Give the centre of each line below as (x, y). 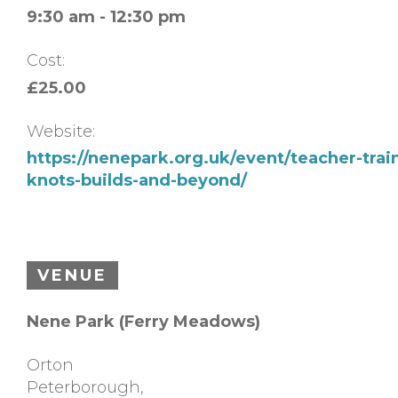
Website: (61, 131)
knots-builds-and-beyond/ (137, 180)
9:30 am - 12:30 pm (106, 17)
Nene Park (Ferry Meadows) (143, 321)
